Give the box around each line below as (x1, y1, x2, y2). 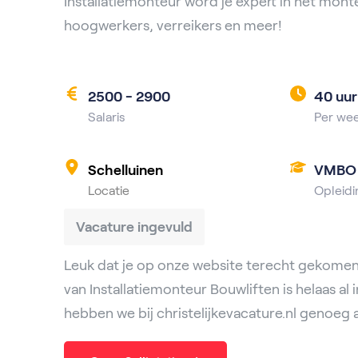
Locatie (88, 184, 129, 197)
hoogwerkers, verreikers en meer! (64, 18, 282, 34)
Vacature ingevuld (76, 219, 193, 235)
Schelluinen (88, 162, 163, 178)
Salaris (88, 110, 125, 124)
